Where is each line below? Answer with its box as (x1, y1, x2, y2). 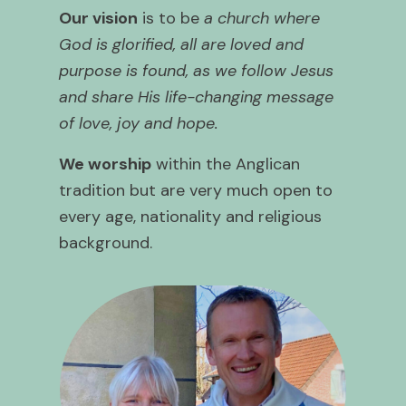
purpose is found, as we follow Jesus (59, 59, 333, 82)
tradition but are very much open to (59, 179, 333, 201)
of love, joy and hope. (59, 111, 218, 134)
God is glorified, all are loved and (59, 33, 304, 55)
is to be (138, 6, 204, 29)
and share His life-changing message (59, 85, 333, 108)
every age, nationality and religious (59, 205, 322, 227)
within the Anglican (151, 152, 300, 175)
